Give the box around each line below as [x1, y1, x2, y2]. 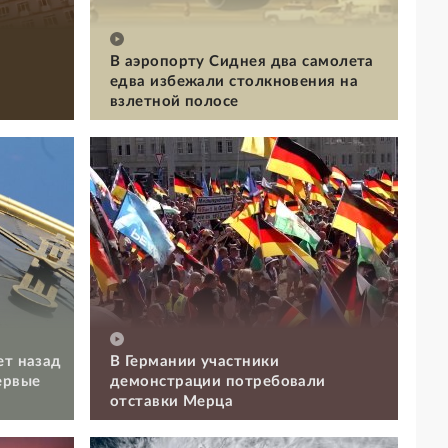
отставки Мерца [110, 393, 234, 409]
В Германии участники [110, 353, 279, 369]
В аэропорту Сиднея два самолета [110, 53, 374, 69]
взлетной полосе [110, 93, 239, 109]
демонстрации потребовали [110, 373, 326, 389]
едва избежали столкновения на [110, 73, 359, 89]
